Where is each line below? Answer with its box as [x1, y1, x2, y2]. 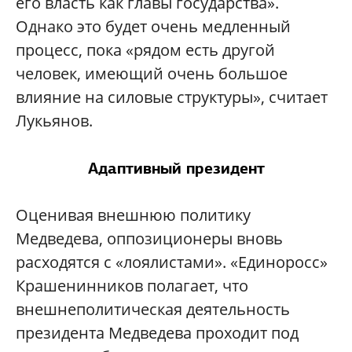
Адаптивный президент [87, 158, 265, 179]
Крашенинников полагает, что [16, 275, 248, 297]
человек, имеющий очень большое [16, 63, 288, 85]
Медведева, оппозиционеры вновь [16, 228, 283, 250]
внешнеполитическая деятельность [16, 299, 290, 321]
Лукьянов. [16, 110, 93, 132]
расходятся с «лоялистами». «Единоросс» [16, 251, 328, 273]
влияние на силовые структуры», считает [16, 86, 328, 108]
